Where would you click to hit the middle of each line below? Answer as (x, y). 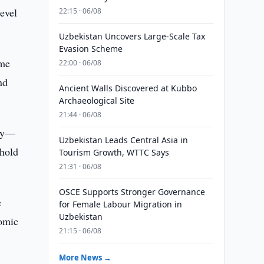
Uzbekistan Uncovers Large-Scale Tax (132, 36)
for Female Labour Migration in (120, 204)
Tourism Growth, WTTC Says (114, 152)
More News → (85, 258)
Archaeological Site (96, 100)
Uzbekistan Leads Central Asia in (123, 140)
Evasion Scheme (90, 49)
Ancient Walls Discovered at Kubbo (128, 88)
